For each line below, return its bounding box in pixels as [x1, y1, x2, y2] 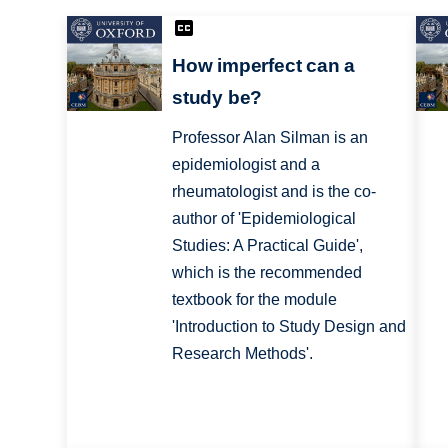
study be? [171, 87, 263, 109]
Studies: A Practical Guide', [171, 237, 363, 255]
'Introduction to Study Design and [171, 318, 406, 336]
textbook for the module [171, 291, 337, 309]
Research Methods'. [171, 345, 313, 363]
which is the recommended [171, 264, 362, 282]
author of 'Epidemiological [171, 210, 356, 228]
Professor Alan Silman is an [171, 129, 368, 147]
